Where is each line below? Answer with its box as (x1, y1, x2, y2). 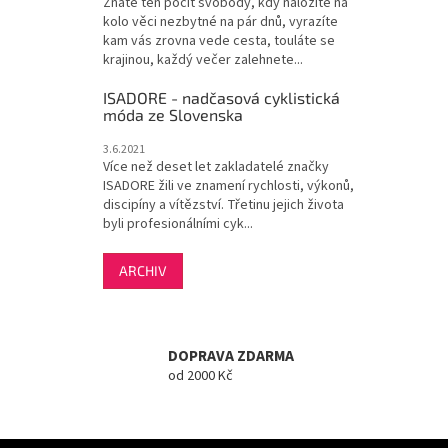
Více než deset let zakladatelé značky (103, 156, 329, 177)
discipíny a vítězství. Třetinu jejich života (103, 194, 344, 215)
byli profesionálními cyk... (103, 213, 253, 234)
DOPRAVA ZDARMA (168, 345, 294, 368)
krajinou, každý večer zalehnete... (103, 49, 303, 70)
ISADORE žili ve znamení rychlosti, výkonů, (103, 175, 354, 196)
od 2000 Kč (168, 366, 233, 387)
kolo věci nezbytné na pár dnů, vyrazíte (103, 11, 338, 32)
